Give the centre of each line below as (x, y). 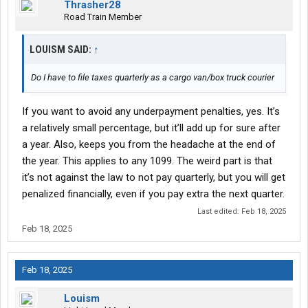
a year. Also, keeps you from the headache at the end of (149, 145)
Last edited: (219, 212)
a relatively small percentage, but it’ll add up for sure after (151, 128)
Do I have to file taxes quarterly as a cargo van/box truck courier (153, 78)
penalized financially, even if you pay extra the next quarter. (153, 194)
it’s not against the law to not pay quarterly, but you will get (154, 178)
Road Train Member (103, 17)
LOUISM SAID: (62, 50)
